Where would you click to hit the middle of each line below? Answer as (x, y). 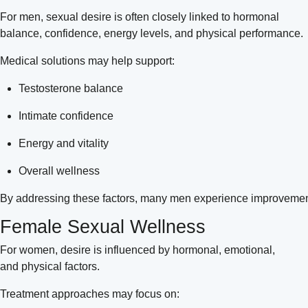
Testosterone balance (73, 88)
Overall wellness (61, 170)
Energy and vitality (65, 143)
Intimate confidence (68, 115)
